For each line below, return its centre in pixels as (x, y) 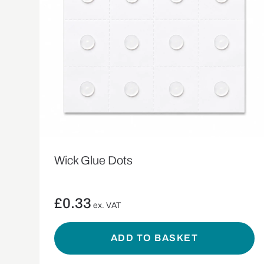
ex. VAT (107, 205)
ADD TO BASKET (154, 238)
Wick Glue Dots (94, 160)
